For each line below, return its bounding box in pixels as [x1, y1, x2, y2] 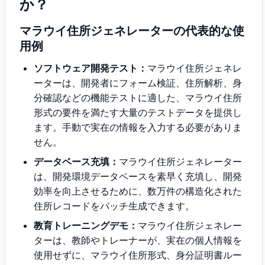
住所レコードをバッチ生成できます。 [34, 200, 195, 212]
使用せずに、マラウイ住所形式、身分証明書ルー [34, 249, 242, 261]
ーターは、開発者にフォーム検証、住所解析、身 [34, 77, 242, 89]
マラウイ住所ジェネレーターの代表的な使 [20, 24, 244, 38]
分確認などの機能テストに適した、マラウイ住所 [34, 92, 242, 104]
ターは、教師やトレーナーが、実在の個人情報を [34, 234, 242, 246]
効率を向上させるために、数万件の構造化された [34, 185, 242, 197]
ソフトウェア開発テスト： [34, 62, 147, 74]
